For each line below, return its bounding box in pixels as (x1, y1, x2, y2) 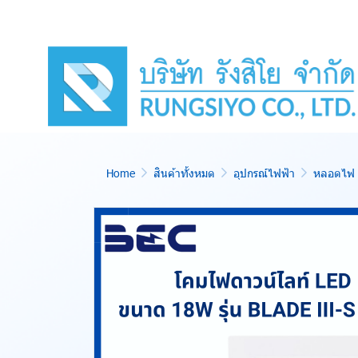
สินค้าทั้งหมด (153, 165, 215, 181)
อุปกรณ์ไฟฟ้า (233, 165, 295, 181)
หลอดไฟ (313, 165, 355, 181)
